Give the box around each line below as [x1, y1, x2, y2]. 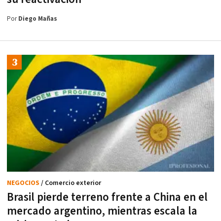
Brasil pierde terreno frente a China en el [7, 189, 208, 205]
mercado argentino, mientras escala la [7, 203, 197, 219]
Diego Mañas [18, 15, 57, 24]
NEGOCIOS [7, 178, 41, 187]
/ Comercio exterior [41, 178, 101, 187]
